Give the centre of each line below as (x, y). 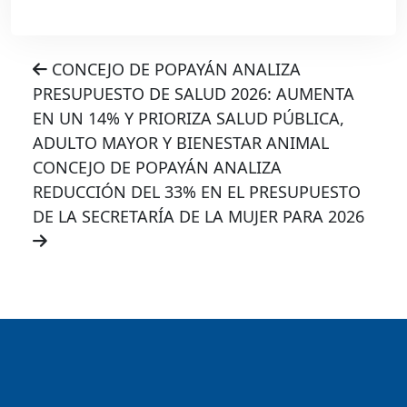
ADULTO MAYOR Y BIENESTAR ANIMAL (181, 142)
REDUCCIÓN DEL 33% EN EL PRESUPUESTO (197, 191)
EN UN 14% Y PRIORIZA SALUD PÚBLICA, (189, 118)
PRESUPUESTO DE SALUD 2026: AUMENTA (194, 93)
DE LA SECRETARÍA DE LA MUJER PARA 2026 (199, 216)
